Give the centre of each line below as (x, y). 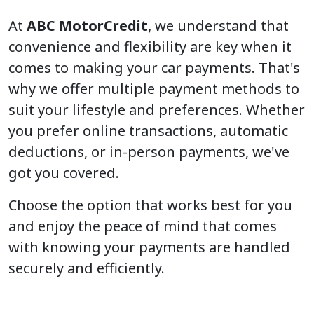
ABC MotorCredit (87, 26)
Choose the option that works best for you (150, 205)
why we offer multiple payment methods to (154, 89)
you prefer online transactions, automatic (148, 131)
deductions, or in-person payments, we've (149, 152)
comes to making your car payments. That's (154, 68)
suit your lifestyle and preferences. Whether (157, 110)
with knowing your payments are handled (149, 247)
